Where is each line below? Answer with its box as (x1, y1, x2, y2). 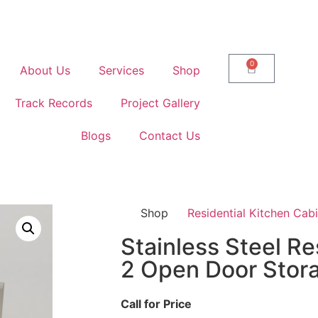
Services (98, 63, 144, 77)
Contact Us (138, 128, 200, 143)
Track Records (14, 96, 92, 110)
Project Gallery (120, 96, 200, 110)
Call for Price (121, 297, 192, 311)
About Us (19, 63, 70, 77)
